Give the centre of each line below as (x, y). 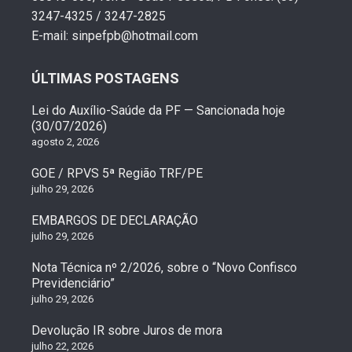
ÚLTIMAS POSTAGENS (105, 78)
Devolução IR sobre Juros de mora (127, 330)
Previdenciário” (73, 283)
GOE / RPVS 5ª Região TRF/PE (117, 173)
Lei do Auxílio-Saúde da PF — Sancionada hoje (158, 110)
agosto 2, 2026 (65, 141)
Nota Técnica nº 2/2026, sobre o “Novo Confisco (164, 267)
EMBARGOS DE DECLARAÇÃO (115, 220)
